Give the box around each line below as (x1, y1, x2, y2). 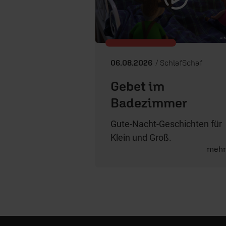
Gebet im (110, 78, 164, 94)
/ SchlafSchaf (154, 58, 202, 67)
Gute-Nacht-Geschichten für (110, 118, 222, 129)
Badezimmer (110, 94, 187, 110)
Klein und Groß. (110, 132, 172, 143)
